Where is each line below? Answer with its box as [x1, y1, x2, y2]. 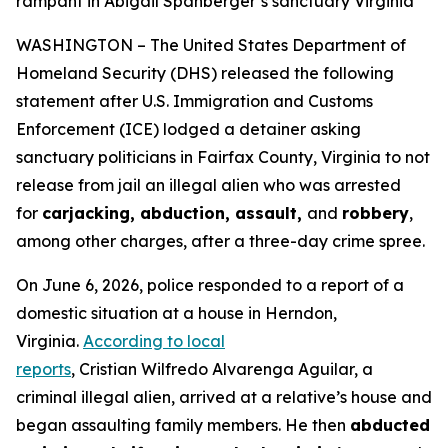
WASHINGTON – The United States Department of [16, 35, 406, 55]
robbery [342, 203, 409, 223]
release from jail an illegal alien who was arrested [16, 175, 401, 195]
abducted [350, 415, 430, 435]
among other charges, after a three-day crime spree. [16, 231, 425, 251]
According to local [83, 331, 225, 351]
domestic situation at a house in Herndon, [16, 303, 337, 323]
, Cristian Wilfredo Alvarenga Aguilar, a [71, 359, 373, 379]
